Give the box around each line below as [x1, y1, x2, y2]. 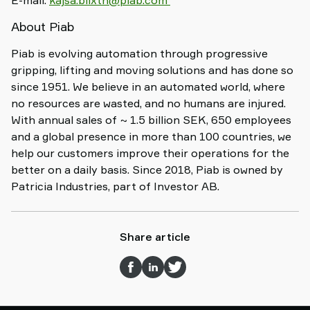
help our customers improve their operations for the [11, 146, 289, 160]
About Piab [11, 19, 81, 34]
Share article [120, 230, 190, 244]
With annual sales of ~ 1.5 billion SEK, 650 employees [11, 113, 291, 127]
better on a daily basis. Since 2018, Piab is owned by [11, 163, 283, 176]
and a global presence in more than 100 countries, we [11, 129, 291, 143]
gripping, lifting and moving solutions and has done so [11, 63, 293, 77]
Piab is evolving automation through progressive [11, 46, 268, 60]
